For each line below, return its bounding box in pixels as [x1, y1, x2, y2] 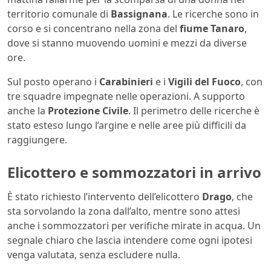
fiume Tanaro [180, 22, 244, 36]
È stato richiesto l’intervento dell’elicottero [7, 190, 202, 203]
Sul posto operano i [7, 75, 99, 89]
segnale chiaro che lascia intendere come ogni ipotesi [7, 233, 252, 247]
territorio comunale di [7, 7, 111, 21]
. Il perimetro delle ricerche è [128, 104, 260, 118]
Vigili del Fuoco [168, 75, 241, 89]
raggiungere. [7, 133, 67, 147]
